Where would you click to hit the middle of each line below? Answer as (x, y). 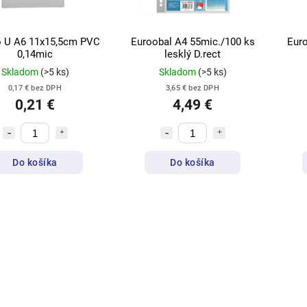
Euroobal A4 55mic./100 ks (193, 42)
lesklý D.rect (193, 54)
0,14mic (35, 54)
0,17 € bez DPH (35, 88)
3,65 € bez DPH (193, 88)
